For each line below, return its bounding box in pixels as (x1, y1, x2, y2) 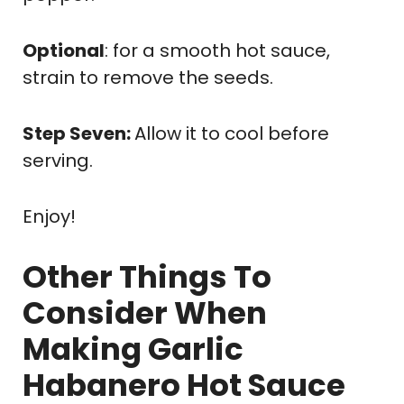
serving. (23, 147, 93, 173)
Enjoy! (23, 203, 76, 229)
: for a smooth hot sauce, (105, 37, 330, 63)
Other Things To (23, 254, 271, 298)
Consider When (23, 290, 267, 335)
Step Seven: (23, 120, 134, 146)
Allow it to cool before (134, 120, 329, 146)
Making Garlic (23, 326, 243, 371)
